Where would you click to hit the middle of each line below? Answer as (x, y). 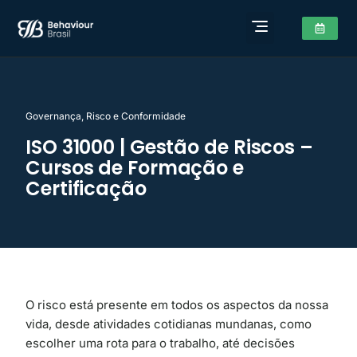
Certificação (86, 188)
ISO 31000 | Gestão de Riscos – (169, 147)
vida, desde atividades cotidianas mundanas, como (169, 324)
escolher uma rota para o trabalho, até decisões (160, 343)
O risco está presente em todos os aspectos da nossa (177, 305)
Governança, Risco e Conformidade (106, 116)
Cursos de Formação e (135, 168)
